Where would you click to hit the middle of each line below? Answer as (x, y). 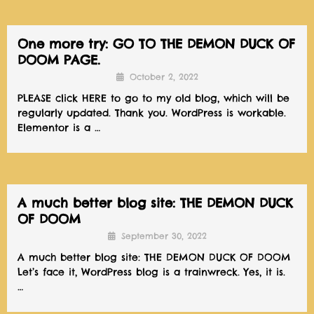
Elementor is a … (59, 128)
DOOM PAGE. (59, 60)
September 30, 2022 (164, 236)
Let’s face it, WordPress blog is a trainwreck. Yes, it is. (156, 272)
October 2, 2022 (164, 77)
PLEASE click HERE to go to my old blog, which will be (153, 98)
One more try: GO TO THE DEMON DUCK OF (156, 44)
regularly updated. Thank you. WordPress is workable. (152, 113)
